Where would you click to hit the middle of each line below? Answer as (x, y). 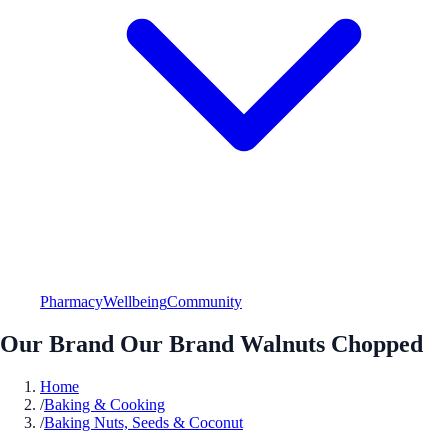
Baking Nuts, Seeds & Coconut (143, 422)
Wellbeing (135, 301)
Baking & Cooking (104, 404)
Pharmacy (71, 301)
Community (204, 301)
